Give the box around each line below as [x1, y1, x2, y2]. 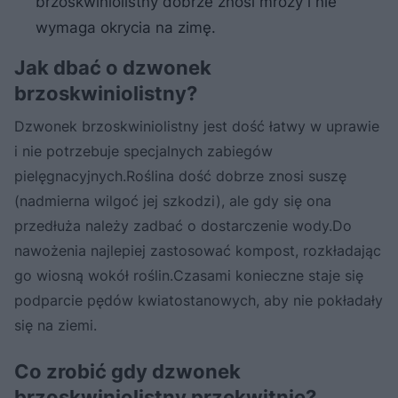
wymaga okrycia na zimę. [36, 19, 216, 37]
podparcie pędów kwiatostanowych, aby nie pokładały [14, 291, 383, 310]
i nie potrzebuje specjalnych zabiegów [14, 142, 273, 161]
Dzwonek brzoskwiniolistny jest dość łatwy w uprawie [14, 117, 379, 136]
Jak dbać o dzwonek [14, 56, 211, 80]
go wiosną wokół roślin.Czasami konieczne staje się [14, 267, 363, 285]
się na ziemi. [14, 316, 97, 335]
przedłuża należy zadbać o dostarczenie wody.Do [14, 217, 352, 235]
